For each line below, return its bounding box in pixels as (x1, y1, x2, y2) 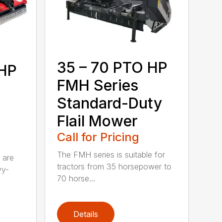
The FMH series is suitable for (57, 150, 166, 160)
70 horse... (57, 173, 96, 184)
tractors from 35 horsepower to (57, 162, 172, 172)
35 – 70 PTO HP (57, 58, 168, 77)
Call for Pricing (57, 130, 140, 145)
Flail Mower (57, 112, 138, 130)
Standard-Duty (57, 94, 163, 112)
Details (73, 209, 99, 219)
